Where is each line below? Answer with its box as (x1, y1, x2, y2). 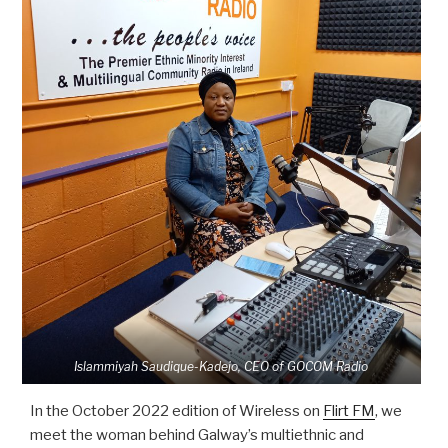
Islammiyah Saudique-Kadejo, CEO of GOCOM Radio (74, 358, 369, 374)
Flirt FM (323, 402, 375, 421)
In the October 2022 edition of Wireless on (30, 402, 323, 421)
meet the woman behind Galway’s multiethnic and (30, 426, 364, 445)
